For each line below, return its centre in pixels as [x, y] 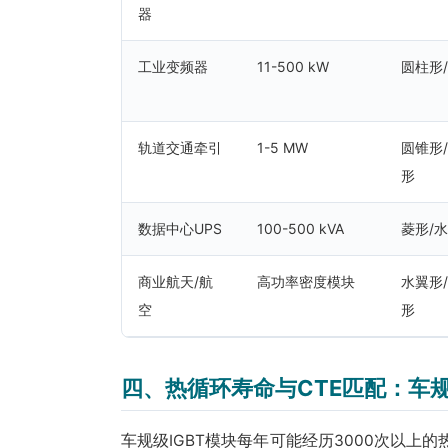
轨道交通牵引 [180, 147]
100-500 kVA [300, 228]
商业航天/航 [175, 281]
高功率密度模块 [306, 281]
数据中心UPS [180, 228]
